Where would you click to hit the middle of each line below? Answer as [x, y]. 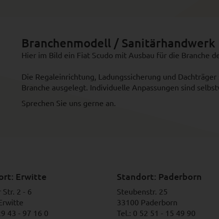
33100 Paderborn [147, 202]
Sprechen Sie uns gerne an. [70, 103]
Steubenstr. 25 [142, 191]
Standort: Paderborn [159, 176]
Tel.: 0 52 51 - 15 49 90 [156, 213]
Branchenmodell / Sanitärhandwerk [118, 43]
